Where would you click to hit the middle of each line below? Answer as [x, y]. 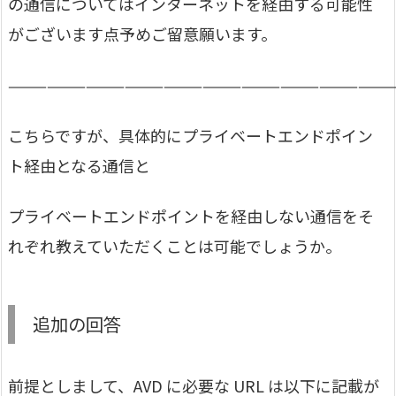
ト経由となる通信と [79, 165]
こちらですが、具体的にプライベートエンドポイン [190, 135]
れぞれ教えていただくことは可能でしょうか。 [175, 246]
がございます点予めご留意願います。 [142, 34]
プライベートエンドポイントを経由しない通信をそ [191, 216]
